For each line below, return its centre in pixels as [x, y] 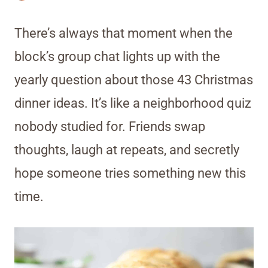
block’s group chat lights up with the [117, 56]
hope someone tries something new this [130, 173]
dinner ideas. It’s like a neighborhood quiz [133, 103]
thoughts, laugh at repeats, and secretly [127, 150]
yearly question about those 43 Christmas [134, 80]
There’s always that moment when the [124, 33]
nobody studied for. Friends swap [110, 126]
